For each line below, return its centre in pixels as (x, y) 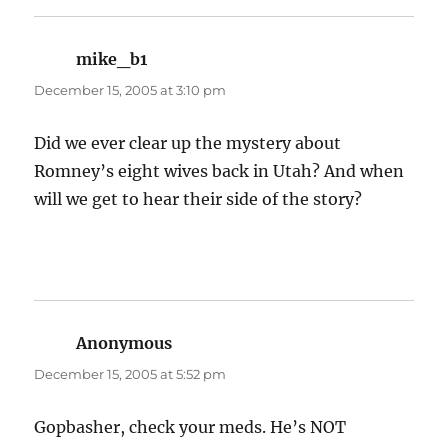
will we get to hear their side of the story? (198, 199)
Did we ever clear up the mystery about (188, 143)
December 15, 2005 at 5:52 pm (130, 374)
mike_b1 (112, 59)
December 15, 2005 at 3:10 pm (130, 90)
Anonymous (124, 343)
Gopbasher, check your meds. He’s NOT (190, 427)
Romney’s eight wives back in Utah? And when (219, 171)
